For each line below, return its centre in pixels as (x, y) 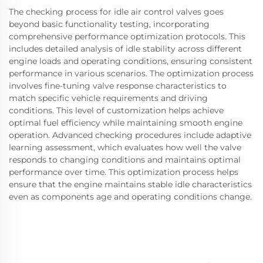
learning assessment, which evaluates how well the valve (125, 147)
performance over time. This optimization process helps (124, 172)
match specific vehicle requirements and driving (108, 98)
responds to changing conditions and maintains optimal (125, 160)
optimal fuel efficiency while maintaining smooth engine (126, 123)
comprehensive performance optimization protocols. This (127, 36)
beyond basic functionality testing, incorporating (109, 24)
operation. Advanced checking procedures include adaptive (130, 135)
